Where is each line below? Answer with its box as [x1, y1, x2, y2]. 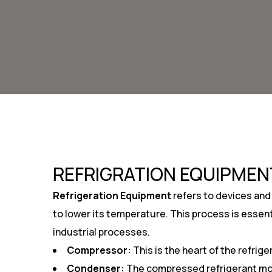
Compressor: [67, 243, 131, 257]
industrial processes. [53, 225, 150, 239]
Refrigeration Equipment [53, 189, 171, 202]
